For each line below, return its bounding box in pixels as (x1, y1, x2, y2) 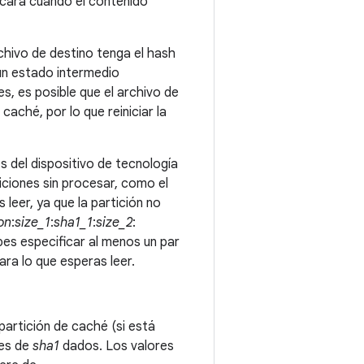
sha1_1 (54, 214, 93, 231)
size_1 (15, 214, 50, 231)
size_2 (96, 214, 132, 231)
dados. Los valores (59, 338, 174, 354)
